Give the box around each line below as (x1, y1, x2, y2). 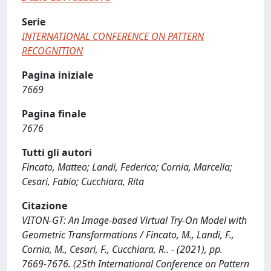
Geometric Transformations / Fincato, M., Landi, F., (22, 228, 234, 241)
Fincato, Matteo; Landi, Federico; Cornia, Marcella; (22, 160, 232, 174)
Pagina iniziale (22, 68, 93, 82)
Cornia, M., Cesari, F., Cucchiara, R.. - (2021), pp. (22, 243, 223, 256)
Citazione (22, 199, 67, 212)
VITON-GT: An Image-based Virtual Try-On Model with (22, 214, 247, 227)
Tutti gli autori (22, 146, 92, 159)
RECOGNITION (22, 44, 83, 57)
